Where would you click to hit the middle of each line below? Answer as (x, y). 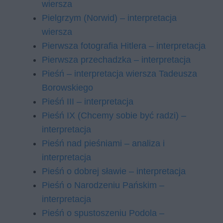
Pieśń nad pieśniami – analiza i (103, 143)
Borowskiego (67, 88)
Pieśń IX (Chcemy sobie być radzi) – (114, 115)
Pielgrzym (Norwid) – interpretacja (109, 18)
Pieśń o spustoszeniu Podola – (103, 213)
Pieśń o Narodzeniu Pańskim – (103, 185)
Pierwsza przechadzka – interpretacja (116, 60)
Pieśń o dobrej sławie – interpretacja (114, 171)
